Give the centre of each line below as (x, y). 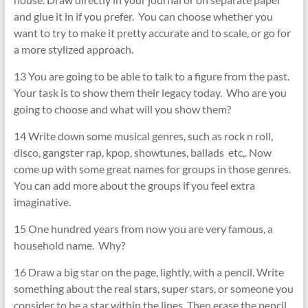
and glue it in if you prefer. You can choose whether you (143, 16)
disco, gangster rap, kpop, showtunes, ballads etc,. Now (142, 153)
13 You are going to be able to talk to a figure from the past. (151, 76)
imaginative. (42, 202)
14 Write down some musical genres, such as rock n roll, (143, 136)
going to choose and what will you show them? (122, 109)
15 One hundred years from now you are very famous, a (143, 229)
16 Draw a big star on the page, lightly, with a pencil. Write (148, 272)
